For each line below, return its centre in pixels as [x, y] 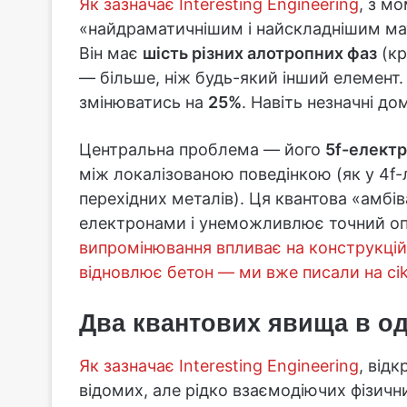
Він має [111, 54]
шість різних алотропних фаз [260, 54]
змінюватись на [144, 103]
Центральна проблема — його [202, 150]
